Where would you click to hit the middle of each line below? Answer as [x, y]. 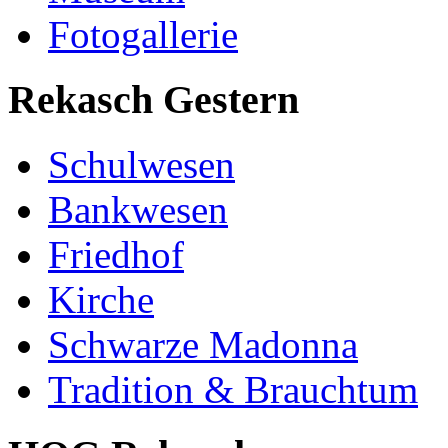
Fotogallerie [143, 35]
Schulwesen [141, 164]
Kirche [101, 299]
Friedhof [116, 254]
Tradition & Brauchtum [233, 389]
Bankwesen [138, 209]
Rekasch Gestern [153, 100]
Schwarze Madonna [203, 344]
